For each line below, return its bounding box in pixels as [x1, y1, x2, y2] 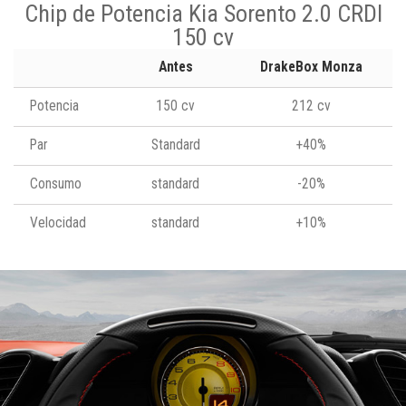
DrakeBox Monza [259, 58, 362, 75]
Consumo [30, 175, 82, 192]
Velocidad [30, 214, 86, 231]
